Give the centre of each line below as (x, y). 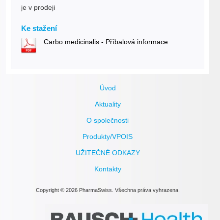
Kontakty (108, 169)
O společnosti (108, 121)
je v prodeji (38, 8)
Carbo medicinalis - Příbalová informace (106, 42)
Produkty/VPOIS (108, 137)
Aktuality (108, 104)
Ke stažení (39, 28)
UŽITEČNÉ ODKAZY (108, 153)
